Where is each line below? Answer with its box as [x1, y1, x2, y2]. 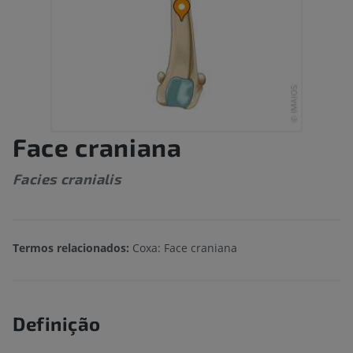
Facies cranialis [13, 170, 122, 188]
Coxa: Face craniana [132, 240, 237, 256]
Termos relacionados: [13, 240, 132, 256]
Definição [13, 312, 101, 336]
